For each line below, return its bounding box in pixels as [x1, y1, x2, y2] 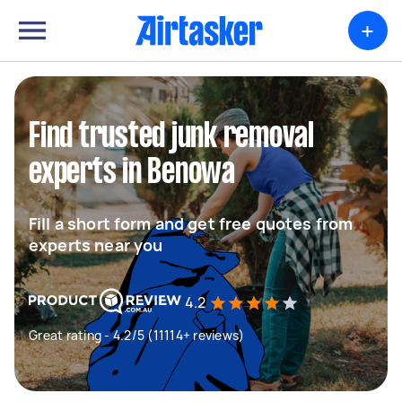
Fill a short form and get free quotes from [29, 213, 354, 234]
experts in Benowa [29, 157, 235, 189]
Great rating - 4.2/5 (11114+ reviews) [29, 327, 245, 344]
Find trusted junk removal [29, 121, 314, 153]
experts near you [29, 234, 163, 256]
